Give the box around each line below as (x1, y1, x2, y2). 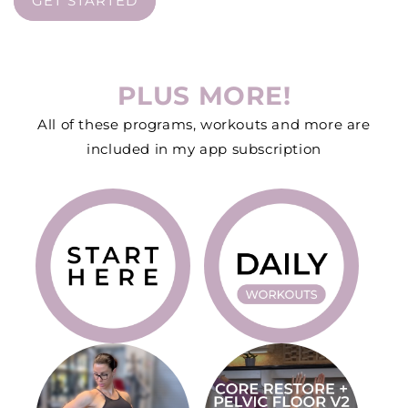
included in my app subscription (87, 140, 321, 158)
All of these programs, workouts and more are (37, 116, 371, 134)
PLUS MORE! (117, 80, 291, 112)
